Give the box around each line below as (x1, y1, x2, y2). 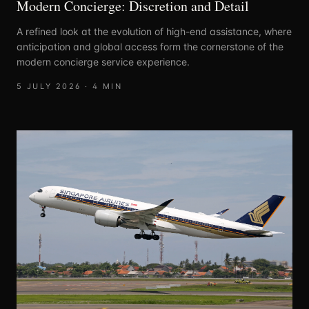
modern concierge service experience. (17, 55, 190, 68)
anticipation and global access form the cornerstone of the (17, 40, 283, 52)
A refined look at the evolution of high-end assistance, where (17, 25, 292, 37)
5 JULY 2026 (17, 81, 81, 91)
